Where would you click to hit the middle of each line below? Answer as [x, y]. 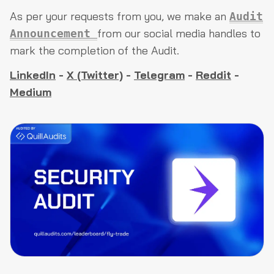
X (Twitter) [95, 75]
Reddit [213, 75]
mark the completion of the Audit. [94, 50]
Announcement [54, 33]
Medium [31, 92]
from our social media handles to [179, 33]
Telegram [159, 75]
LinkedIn [33, 75]
